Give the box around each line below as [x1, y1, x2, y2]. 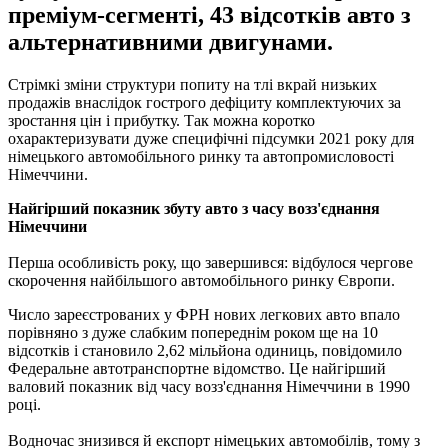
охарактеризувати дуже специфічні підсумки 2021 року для [8, 129, 414, 147]
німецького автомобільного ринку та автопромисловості [8, 147, 394, 165]
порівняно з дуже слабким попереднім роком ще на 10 [8, 323, 378, 341]
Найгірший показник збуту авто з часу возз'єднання [8, 199, 380, 217]
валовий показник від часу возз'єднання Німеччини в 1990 [8, 377, 410, 395]
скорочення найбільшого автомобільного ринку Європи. [8, 271, 395, 289]
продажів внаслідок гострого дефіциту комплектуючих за [8, 93, 401, 111]
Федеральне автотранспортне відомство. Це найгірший [8, 359, 386, 377]
